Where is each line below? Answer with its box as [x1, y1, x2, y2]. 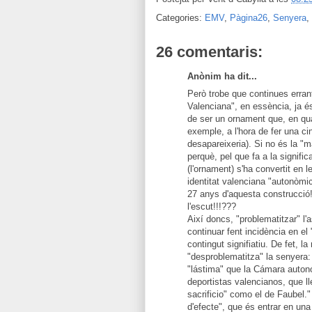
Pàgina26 [230, 13, 267, 23]
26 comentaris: [156, 43, 263, 61]
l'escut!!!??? [187, 201, 236, 212]
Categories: [156, 13, 205, 23]
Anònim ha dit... [187, 71, 257, 81]
